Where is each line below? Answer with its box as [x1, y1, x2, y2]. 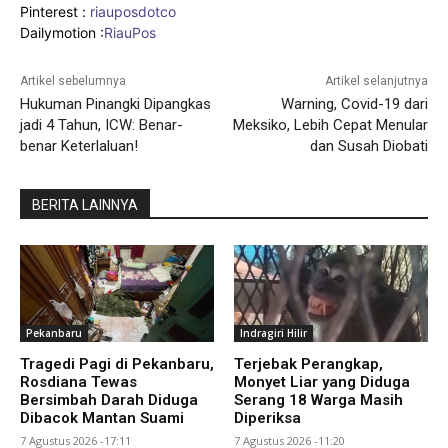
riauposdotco [86, 2, 176, 20]
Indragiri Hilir [240, 325, 307, 340]
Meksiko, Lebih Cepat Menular [232, 115, 428, 134]
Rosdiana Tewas [20, 372, 137, 391]
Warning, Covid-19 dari [280, 94, 428, 113]
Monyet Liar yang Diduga [234, 372, 410, 391]
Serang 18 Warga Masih [234, 390, 403, 409]
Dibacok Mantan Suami [20, 408, 184, 427]
